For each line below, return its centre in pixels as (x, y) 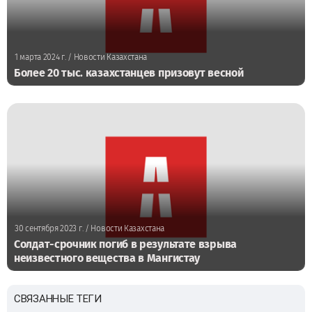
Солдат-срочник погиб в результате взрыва (125, 244)
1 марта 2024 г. (40, 57)
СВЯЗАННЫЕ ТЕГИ (58, 299)
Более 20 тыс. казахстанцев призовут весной (129, 73)
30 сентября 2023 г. (49, 229)
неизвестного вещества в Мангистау (107, 258)
